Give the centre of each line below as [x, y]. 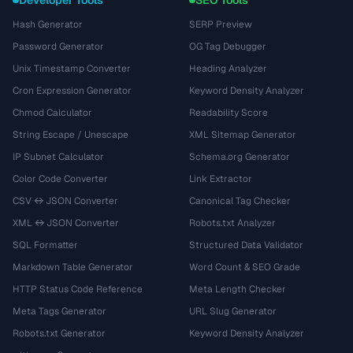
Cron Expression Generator [72, 90]
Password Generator [58, 46]
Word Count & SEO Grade [245, 267]
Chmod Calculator [52, 112]
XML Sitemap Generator [243, 134]
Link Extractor [221, 178]
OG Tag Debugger [228, 46]
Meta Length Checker [238, 289]
